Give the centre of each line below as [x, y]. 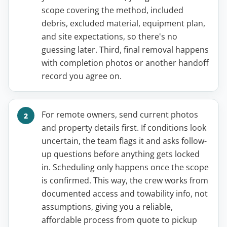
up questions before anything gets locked [121, 154]
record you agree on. [82, 76]
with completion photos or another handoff [125, 63]
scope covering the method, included [112, 10]
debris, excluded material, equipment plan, [123, 24]
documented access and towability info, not [125, 194]
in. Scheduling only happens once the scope [125, 167]
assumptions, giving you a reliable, [107, 207]
